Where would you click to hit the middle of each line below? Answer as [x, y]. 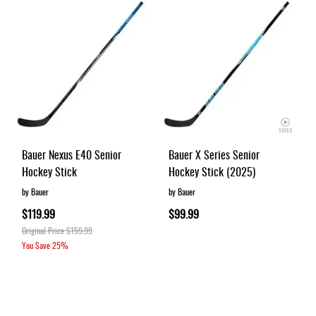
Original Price [43, 230]
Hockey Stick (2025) [212, 171]
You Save [36, 245]
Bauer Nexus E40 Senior [72, 154]
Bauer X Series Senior [214, 154]
